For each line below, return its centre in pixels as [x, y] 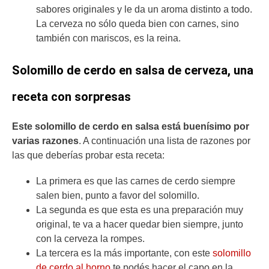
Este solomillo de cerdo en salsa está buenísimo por [131, 127]
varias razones [45, 141]
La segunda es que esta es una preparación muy [140, 210]
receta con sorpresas [71, 97]
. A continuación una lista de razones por [165, 141]
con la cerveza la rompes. [92, 239]
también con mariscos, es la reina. [108, 38]
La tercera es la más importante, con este [124, 253]
